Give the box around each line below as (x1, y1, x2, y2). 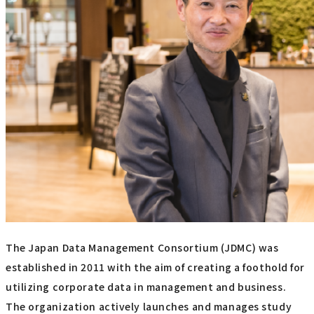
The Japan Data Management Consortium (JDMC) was (6, 240, 279, 255)
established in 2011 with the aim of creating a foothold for (6, 260, 306, 275)
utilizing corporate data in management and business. (6, 280, 287, 294)
